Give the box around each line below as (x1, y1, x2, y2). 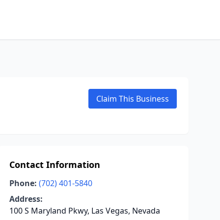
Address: (9, 193, 43, 204)
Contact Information (9, 159, 100, 170)
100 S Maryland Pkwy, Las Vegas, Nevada (9, 205, 160, 216)
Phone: (9, 178, 37, 189)
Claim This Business (96, 93, 169, 104)
